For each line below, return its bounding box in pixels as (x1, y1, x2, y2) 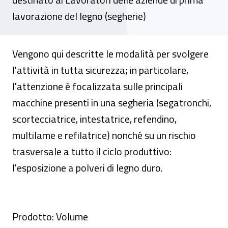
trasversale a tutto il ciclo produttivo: (12, 144, 172, 159)
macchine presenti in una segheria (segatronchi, (12, 95, 211, 110)
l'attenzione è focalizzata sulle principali (12, 78, 183, 94)
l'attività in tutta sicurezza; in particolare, (12, 62, 188, 78)
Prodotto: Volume (12, 209, 88, 224)
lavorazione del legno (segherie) (12, 8, 146, 24)
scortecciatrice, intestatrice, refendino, (12, 111, 177, 127)
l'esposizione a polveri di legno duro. (12, 160, 163, 176)
